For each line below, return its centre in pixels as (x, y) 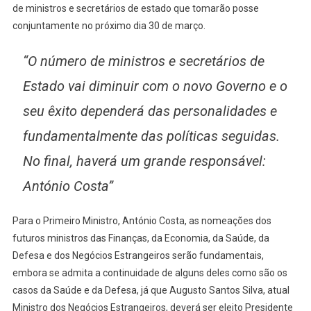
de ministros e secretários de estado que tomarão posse (135, 9)
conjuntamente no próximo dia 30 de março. (109, 26)
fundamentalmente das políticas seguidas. (151, 136)
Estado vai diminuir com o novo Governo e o (155, 86)
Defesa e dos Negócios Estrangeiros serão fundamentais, (138, 256)
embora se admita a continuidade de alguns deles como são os (150, 273)
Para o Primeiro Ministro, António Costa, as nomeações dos (142, 221)
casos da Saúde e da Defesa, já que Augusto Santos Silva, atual (151, 291)
